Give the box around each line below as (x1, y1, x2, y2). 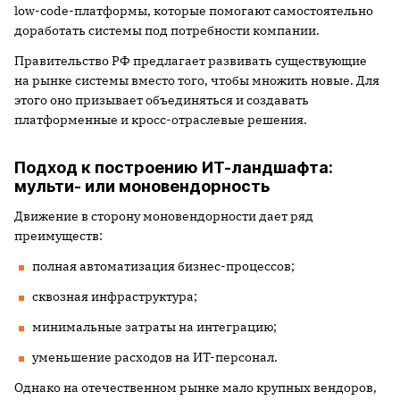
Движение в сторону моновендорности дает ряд (14, 207, 313, 224)
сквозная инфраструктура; (32, 287, 197, 304)
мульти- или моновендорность (14, 176, 270, 196)
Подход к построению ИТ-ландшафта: (14, 157, 333, 177)
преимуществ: (14, 227, 103, 244)
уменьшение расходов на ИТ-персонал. (32, 348, 278, 365)
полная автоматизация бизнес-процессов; (32, 257, 295, 274)
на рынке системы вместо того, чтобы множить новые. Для (14, 71, 379, 88)
